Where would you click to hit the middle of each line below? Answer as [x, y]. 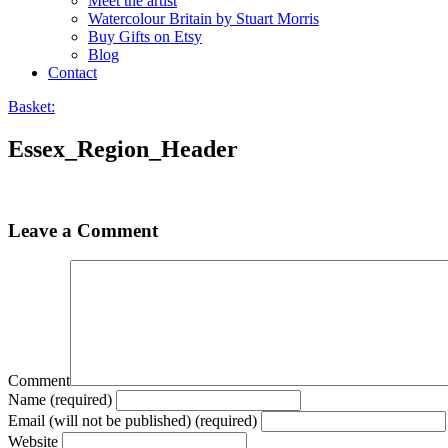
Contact [72, 72]
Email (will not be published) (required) [132, 421]
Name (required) [60, 400]
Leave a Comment [83, 230]
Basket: [31, 106]
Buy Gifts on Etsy [145, 36]
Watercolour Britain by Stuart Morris [203, 18]
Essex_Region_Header [123, 148]
